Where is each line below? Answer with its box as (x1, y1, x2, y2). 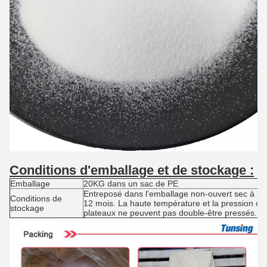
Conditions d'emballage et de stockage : (10, 162, 254, 178)
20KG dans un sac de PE (83, 178, 178, 188)
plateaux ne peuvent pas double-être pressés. (83, 207, 257, 218)
